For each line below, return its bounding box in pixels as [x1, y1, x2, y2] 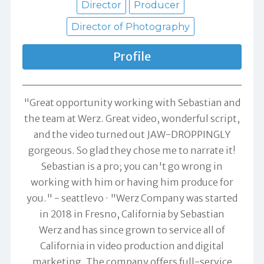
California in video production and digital [40, 240, 224, 252]
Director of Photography [71, 21, 190, 33]
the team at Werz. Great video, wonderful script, [24, 113, 240, 125]
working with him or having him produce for [31, 176, 233, 189]
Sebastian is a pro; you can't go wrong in [41, 160, 223, 173]
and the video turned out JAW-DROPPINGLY [34, 128, 230, 141]
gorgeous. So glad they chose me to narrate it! [28, 144, 236, 157]
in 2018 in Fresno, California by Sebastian [39, 208, 225, 220]
